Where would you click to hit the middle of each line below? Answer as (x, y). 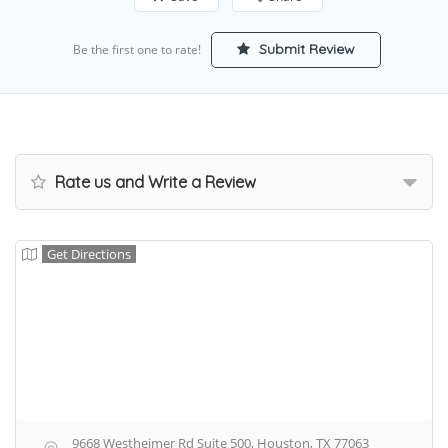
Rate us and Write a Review (153, 181)
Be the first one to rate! (136, 49)
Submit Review (304, 48)
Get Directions (89, 253)
